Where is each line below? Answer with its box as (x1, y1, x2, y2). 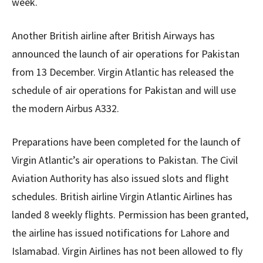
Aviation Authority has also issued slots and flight (12, 171, 229, 185)
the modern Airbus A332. (12, 102, 119, 115)
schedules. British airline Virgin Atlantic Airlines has (12, 190, 232, 203)
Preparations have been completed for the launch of (12, 135, 241, 149)
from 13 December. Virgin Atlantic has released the (12, 65, 234, 79)
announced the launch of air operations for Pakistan (12, 47, 240, 60)
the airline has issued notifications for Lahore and (12, 226, 230, 240)
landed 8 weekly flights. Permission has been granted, (12, 208, 248, 221)
